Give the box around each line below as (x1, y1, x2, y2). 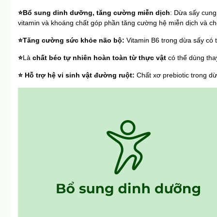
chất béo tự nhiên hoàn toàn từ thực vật (32, 54, 166, 62)
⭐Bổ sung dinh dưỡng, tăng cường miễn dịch (18, 9, 170, 17)
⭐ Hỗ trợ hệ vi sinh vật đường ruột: (18, 71, 137, 79)
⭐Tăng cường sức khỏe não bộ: (18, 36, 126, 45)
